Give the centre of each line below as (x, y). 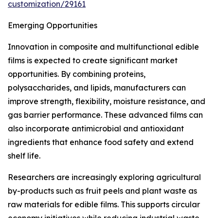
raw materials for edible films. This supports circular (104, 205)
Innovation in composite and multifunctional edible (103, 47)
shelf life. (24, 156)
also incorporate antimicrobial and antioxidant (96, 129)
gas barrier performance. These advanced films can (105, 115)
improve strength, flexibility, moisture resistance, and (107, 101)
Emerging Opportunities (53, 26)
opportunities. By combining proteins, (77, 74)
